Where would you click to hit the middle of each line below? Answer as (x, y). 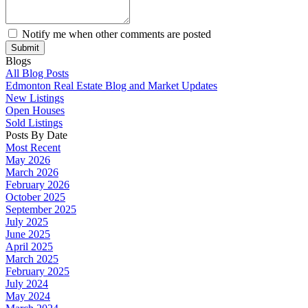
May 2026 (28, 159)
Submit (25, 47)
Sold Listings (34, 122)
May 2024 (28, 296)
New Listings (35, 98)
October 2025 (35, 197)
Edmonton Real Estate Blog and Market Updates (111, 85)
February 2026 (37, 184)
